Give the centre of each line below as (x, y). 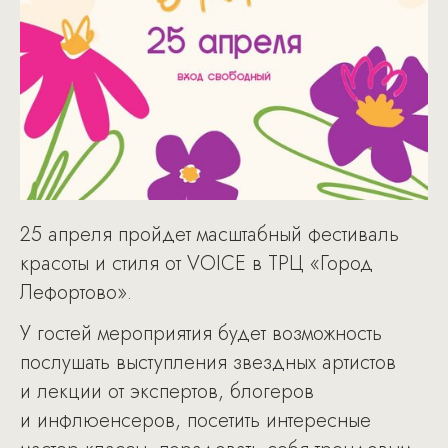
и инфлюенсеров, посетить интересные (195, 420)
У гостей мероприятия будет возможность (201, 333)
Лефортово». (76, 292)
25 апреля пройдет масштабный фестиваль (209, 234)
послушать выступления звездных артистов (208, 362)
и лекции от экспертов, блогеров (167, 391)
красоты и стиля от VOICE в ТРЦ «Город (196, 263)
